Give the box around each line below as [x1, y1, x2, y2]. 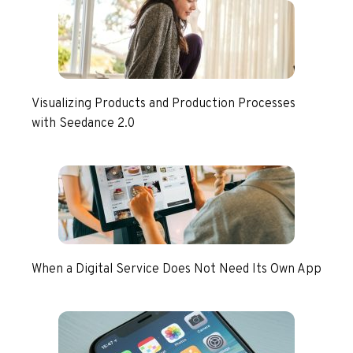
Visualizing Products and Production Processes [32, 95, 295, 112]
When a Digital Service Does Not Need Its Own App [32, 261, 321, 277]
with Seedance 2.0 [32, 115, 135, 132]
